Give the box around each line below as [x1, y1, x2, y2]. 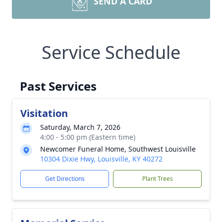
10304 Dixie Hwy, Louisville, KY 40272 [40, 154, 163, 164]
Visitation [20, 107, 68, 120]
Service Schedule [42, 40, 180, 64]
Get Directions [45, 174, 85, 183]
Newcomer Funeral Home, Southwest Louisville [40, 144, 196, 154]
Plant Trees [142, 174, 173, 183]
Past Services [20, 78, 97, 94]
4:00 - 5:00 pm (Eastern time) [40, 132, 135, 142]
